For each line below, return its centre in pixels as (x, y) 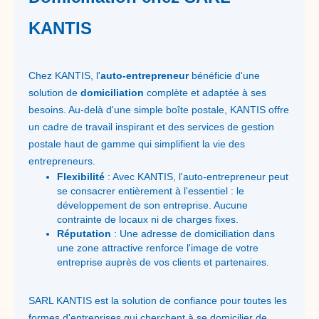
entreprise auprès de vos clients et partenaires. (163, 262)
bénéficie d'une (224, 75)
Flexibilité (81, 177)
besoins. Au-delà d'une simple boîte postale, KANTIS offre (159, 110)
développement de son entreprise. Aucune (152, 205)
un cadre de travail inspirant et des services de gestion (151, 127)
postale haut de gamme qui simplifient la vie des (137, 144)
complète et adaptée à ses (205, 93)
